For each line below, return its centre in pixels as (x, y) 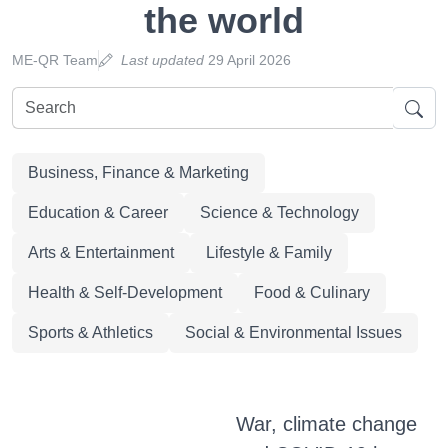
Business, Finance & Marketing (138, 172)
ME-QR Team (55, 60)
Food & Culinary (312, 292)
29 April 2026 (247, 60)
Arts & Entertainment (101, 252)
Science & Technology (279, 212)
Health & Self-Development (125, 292)
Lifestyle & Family (269, 252)
